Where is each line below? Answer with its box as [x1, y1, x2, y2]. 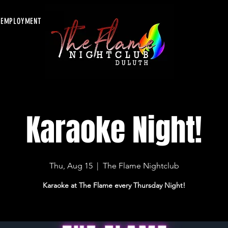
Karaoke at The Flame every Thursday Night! [43, 181, 186, 190]
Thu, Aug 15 [49, 161, 93, 170]
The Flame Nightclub [102, 161, 179, 170]
